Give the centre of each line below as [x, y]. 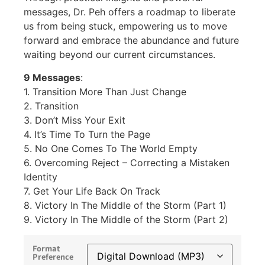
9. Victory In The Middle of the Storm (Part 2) [126, 219]
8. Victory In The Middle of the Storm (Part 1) [125, 205]
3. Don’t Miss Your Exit [75, 120]
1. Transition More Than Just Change [105, 91]
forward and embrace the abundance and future [131, 41]
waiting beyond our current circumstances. [119, 55]
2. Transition [51, 106]
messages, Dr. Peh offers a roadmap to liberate [130, 12]
